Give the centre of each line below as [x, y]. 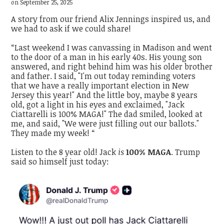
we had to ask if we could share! [71, 28]
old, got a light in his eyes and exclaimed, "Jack [98, 104]
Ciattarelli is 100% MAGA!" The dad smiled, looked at [107, 114]
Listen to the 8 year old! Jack [65, 152]
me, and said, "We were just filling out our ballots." [105, 123]
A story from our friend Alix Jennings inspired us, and [111, 19]
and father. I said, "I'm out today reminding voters [103, 76]
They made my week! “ [53, 133]
